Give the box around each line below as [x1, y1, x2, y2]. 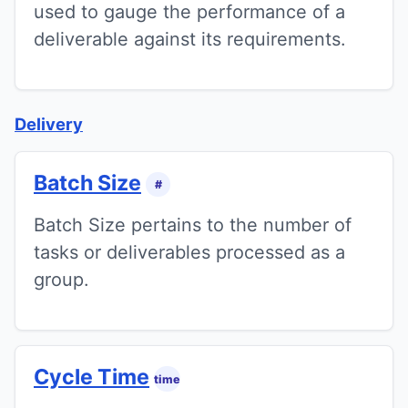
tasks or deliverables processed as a [34, 241, 345, 264]
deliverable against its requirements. [34, 28, 346, 51]
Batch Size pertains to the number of [34, 214, 352, 237]
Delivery [15, 114, 83, 135]
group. [34, 269, 89, 291]
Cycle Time [34, 364, 149, 391]
